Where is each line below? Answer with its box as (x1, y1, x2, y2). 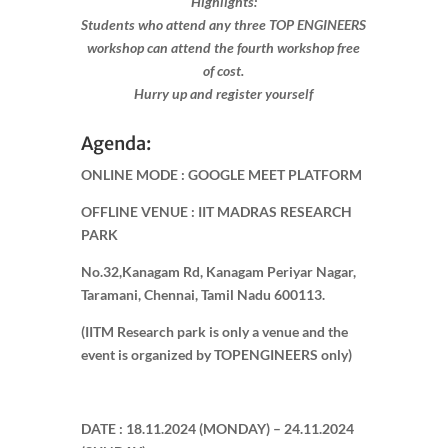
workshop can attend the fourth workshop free (87, 38, 361, 56)
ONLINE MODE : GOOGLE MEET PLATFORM (80, 165, 362, 183)
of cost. (203, 61, 245, 79)
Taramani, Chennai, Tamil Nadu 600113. (80, 285, 325, 303)
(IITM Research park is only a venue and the (80, 322, 348, 340)
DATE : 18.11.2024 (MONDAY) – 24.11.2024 (80, 419, 354, 437)
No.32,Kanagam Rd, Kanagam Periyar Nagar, (80, 262, 356, 280)
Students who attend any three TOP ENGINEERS (81, 15, 367, 33)
